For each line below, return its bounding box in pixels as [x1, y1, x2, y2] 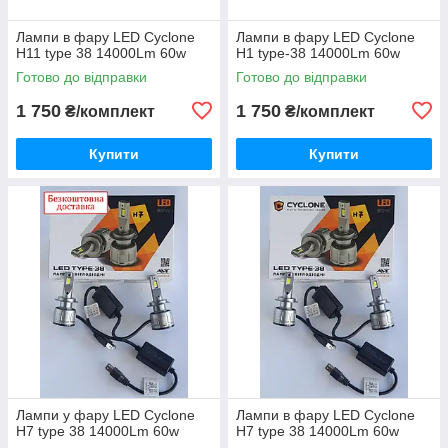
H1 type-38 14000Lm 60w [236, 44, 400, 61]
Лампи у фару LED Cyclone [16, 406, 195, 423]
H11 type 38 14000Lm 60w [16, 44, 186, 61]
